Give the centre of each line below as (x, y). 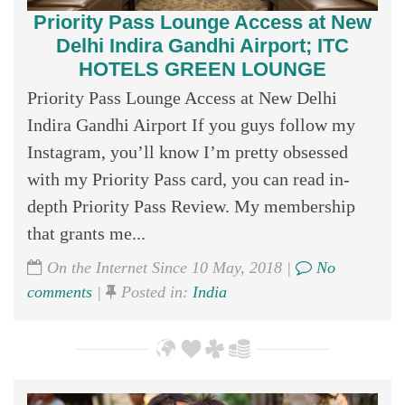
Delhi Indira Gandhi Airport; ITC (202, 45)
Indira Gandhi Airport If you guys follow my (191, 124)
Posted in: (155, 292)
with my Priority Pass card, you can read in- (188, 179)
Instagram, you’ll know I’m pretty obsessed (188, 151)
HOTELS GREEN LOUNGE (202, 69)
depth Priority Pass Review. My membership (191, 206)
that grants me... (86, 233)
